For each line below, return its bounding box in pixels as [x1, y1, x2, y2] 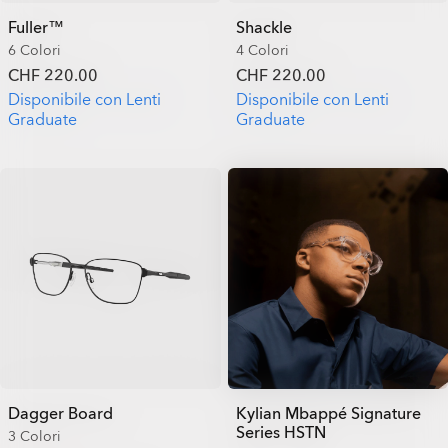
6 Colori [8, 41, 61, 60]
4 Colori [235, 41, 289, 60]
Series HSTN [235, 421, 326, 444]
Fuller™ [8, 17, 64, 39]
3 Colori [8, 426, 61, 446]
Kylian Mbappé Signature [235, 402, 421, 425]
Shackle [235, 17, 292, 39]
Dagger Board [8, 402, 113, 425]
